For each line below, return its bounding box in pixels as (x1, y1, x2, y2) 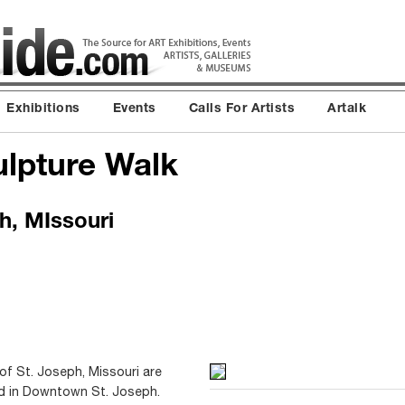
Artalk (327, 103, 366, 116)
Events (112, 103, 156, 116)
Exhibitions (6, 103, 80, 116)
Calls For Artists (188, 103, 295, 116)
